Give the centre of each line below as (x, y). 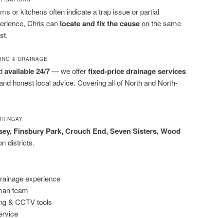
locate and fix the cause (100, 23)
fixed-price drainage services (137, 71)
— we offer (69, 71)
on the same (160, 23)
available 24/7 (27, 71)
